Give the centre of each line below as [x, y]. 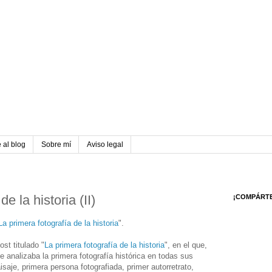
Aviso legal [105, 145]
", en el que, [186, 245]
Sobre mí [56, 145]
